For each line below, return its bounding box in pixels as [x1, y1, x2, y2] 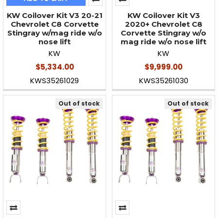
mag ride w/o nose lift [121, 36, 206, 46]
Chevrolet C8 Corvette [10, 19, 99, 29]
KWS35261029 [30, 75, 79, 86]
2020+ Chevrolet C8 [125, 19, 202, 29]
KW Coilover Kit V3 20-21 [6, 10, 103, 20]
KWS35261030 [139, 75, 188, 86]
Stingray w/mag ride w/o [7, 28, 102, 37]
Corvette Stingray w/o [121, 28, 206, 37]
